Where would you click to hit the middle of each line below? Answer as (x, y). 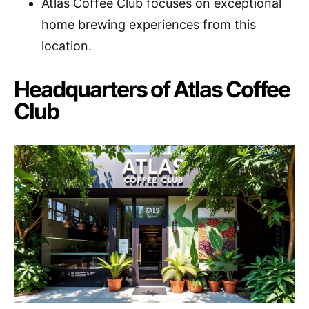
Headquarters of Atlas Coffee (152, 89)
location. (67, 46)
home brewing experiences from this (149, 24)
